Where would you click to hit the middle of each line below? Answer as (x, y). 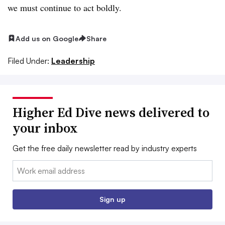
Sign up (113, 199)
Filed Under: (28, 61)
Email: (23, 166)
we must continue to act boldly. (65, 7)
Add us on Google (47, 38)
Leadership (73, 61)
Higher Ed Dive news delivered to (111, 113)
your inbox (45, 128)
